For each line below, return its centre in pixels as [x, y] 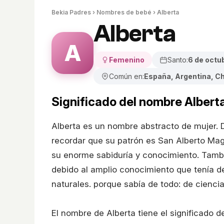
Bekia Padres [71, 12]
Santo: [178, 60]
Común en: [126, 76]
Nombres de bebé [124, 12]
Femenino [127, 60]
